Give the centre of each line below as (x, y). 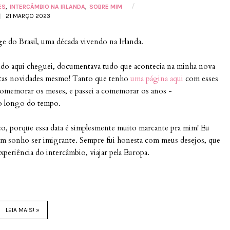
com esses (201, 79)
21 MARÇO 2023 (28, 16)
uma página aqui (157, 79)
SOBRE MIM (106, 7)
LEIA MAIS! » (23, 210)
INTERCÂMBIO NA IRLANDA (47, 7)
